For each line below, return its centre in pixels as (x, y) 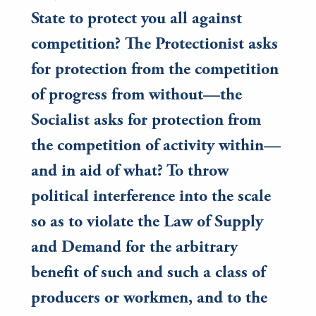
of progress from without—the (136, 96)
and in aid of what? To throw (130, 172)
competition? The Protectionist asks (154, 45)
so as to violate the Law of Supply (147, 223)
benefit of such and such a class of (148, 274)
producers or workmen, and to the (149, 299)
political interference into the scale (151, 198)
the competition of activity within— (156, 147)
